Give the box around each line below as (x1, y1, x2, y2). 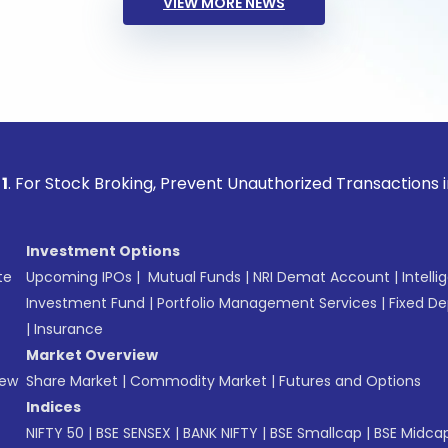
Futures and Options (279, 371, 421, 391)
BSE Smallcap (270, 423, 362, 443)
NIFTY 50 (26, 423, 84, 443)
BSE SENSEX (96, 423, 171, 443)
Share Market (26, 371, 118, 391)
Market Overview (26, 345, 158, 365)
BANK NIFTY (183, 423, 258, 443)
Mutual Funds (148, 267, 241, 287)
